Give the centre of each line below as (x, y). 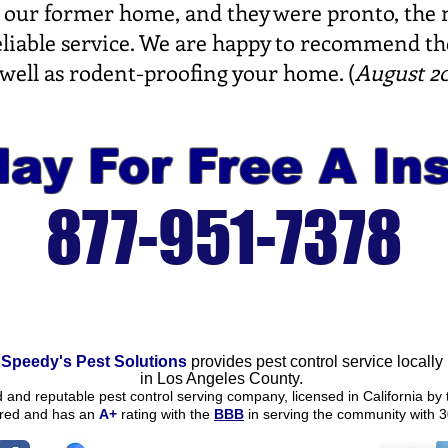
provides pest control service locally (314, 361)
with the (185, 414)
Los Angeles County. (230, 378)
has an (75, 414)
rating (137, 414)
